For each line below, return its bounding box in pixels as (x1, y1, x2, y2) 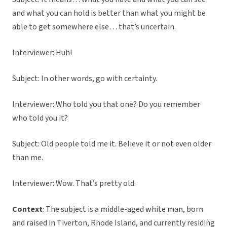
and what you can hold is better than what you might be (12, 8, 206, 19)
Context (12, 204, 43, 215)
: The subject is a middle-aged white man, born (43, 204, 203, 215)
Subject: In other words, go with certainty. (12, 73, 157, 85)
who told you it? (12, 112, 68, 124)
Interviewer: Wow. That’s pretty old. (12, 178, 136, 190)
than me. (12, 152, 43, 164)
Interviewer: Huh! (12, 47, 72, 59)
